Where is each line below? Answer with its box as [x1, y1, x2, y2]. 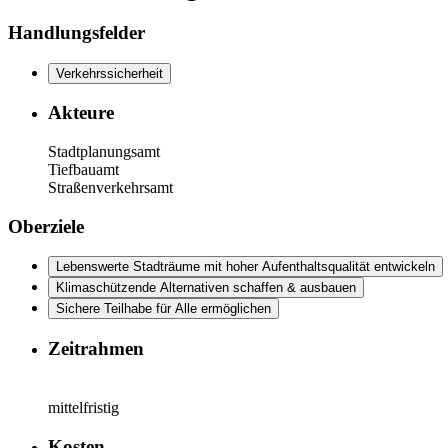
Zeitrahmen [48, 338, 144, 360]
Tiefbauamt [48, 160, 119, 178]
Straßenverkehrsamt [48, 178, 173, 196]
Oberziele [8, 215, 84, 237]
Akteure [48, 102, 114, 124]
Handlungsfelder [8, 21, 145, 43]
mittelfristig [48, 398, 119, 416]
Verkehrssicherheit [56, 65, 163, 81]
